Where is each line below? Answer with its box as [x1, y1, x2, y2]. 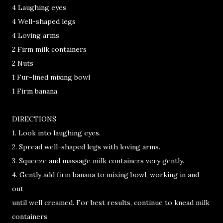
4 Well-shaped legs [12, 17, 76, 26]
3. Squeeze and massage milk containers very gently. [12, 156, 184, 165]
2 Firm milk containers [12, 45, 87, 54]
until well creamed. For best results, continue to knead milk [12, 198, 210, 207]
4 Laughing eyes [12, 3, 66, 12]
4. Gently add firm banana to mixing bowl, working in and [12, 170, 199, 179]
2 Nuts [12, 59, 33, 68]
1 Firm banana [12, 87, 57, 96]
